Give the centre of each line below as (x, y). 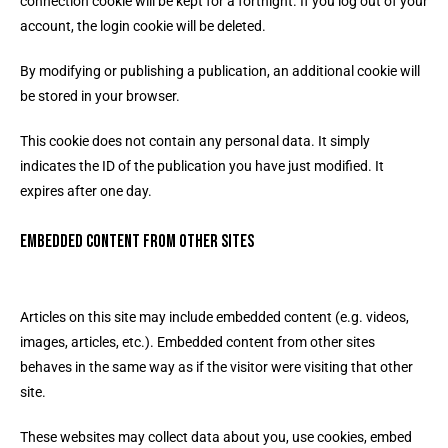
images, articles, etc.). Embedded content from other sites (197, 342)
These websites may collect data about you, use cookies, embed (216, 437)
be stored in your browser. (101, 96)
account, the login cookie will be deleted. (143, 26)
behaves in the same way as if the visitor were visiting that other (216, 367)
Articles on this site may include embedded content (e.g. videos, (214, 317)
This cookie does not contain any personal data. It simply (195, 141)
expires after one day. (86, 191)
